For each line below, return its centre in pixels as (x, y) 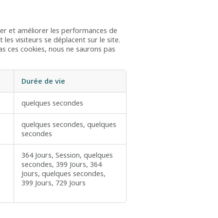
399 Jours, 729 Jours (54, 183)
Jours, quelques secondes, (64, 174)
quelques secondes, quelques (69, 125)
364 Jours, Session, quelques (67, 155)
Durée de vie (43, 81)
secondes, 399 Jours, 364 (62, 164)
